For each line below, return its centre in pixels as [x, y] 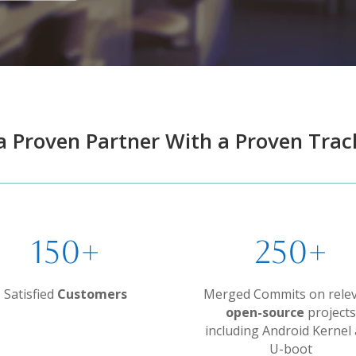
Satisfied [30, 294]
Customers [92, 294]
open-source [265, 312]
